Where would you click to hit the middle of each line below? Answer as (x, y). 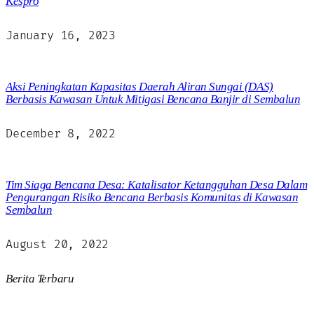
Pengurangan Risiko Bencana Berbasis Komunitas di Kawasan (152, 197)
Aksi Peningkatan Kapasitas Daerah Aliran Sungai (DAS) (139, 86)
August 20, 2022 (57, 244)
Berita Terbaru (40, 278)
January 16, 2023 (61, 35)
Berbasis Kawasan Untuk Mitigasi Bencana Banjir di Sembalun (153, 99)
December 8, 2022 (61, 134)
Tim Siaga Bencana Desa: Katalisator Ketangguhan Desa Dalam (157, 184)
